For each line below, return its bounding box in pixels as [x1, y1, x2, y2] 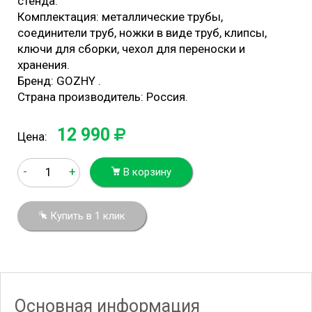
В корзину [120, 166, 171, 178]
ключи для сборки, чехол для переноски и [17, 42, 245, 56]
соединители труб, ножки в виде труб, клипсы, [17, 26, 267, 40]
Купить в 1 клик [47, 210, 125, 223]
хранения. [17, 58, 70, 72]
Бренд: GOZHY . [17, 74, 101, 88]
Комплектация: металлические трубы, [17, 10, 223, 24]
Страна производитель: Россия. [17, 90, 188, 104]
